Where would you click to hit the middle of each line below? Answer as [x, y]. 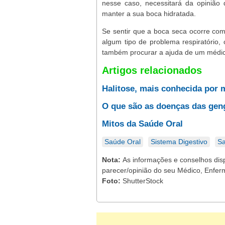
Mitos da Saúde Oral [142, 124]
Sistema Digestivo [179, 142]
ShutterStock [143, 181]
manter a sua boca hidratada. [149, 14]
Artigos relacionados [152, 70]
